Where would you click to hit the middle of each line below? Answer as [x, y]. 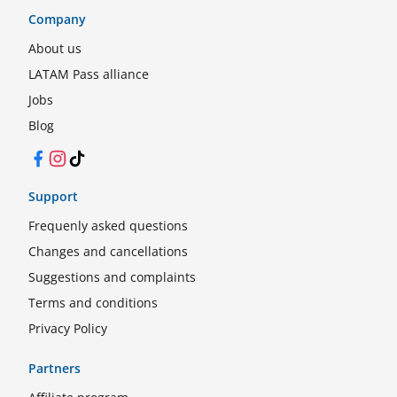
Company [57, 19]
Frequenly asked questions [108, 226]
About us [55, 48]
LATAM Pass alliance [89, 74]
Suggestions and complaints [112, 277]
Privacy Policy [68, 328]
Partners [54, 368]
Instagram [77, 157]
